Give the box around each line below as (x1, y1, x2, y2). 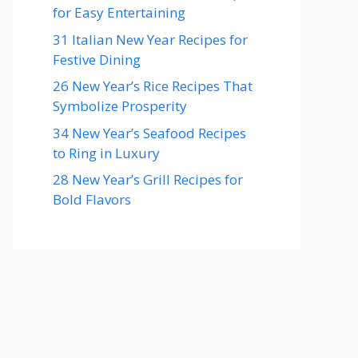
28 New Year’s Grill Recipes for (53, 170, 243, 189)
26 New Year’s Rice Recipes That (53, 77, 253, 96)
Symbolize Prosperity (53, 97, 187, 116)
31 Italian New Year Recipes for (53, 30, 248, 49)
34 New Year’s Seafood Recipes (53, 123, 246, 142)
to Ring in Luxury (53, 143, 160, 162)
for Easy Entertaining (53, 3, 185, 22)
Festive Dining (53, 50, 141, 69)
